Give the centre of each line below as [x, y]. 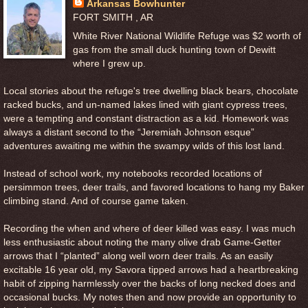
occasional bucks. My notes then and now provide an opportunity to [150, 297]
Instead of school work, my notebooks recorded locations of [133, 174]
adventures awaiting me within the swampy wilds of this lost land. [144, 146]
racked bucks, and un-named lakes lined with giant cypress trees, [145, 105]
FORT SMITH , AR [113, 17]
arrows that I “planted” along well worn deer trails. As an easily [138, 256]
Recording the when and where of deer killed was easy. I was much [150, 229]
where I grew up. [109, 64]
